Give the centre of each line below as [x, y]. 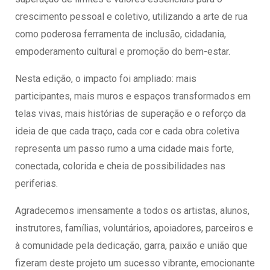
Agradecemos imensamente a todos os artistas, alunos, [132, 210]
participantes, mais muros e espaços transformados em [133, 96]
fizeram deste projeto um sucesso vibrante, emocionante [135, 263]
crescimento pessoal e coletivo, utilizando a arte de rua [131, 16]
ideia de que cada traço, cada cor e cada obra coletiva [127, 131]
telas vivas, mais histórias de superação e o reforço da [130, 113]
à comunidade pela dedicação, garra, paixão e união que [131, 245]
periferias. [36, 183]
